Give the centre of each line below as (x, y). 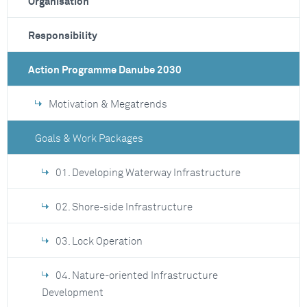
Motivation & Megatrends (108, 105)
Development (73, 293)
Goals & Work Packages (89, 139)
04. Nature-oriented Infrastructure (137, 276)
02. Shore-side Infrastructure (124, 207)
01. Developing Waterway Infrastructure (148, 173)
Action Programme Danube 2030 (105, 70)
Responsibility (63, 36)
